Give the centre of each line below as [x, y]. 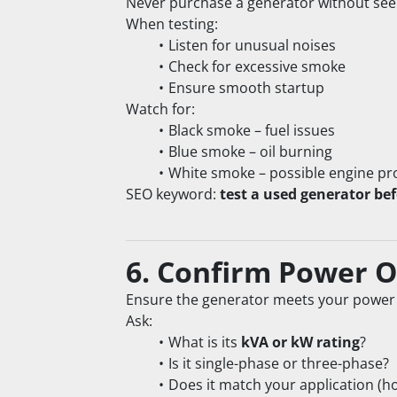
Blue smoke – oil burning [250, 152]
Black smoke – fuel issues [251, 131]
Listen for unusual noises [252, 46]
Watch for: [160, 109]
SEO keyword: [173, 195]
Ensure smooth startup [246, 88]
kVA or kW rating [300, 343]
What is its [204, 343]
